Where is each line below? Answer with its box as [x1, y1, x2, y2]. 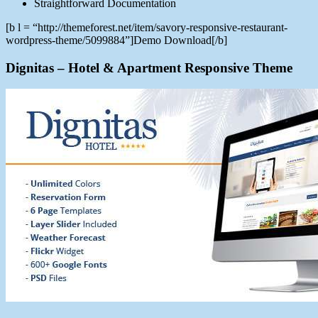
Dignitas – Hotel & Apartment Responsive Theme [6, 60, 292, 75]
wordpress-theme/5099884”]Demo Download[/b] [6, 33, 227, 46]
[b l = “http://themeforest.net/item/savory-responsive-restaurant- [6, 21, 287, 33]
